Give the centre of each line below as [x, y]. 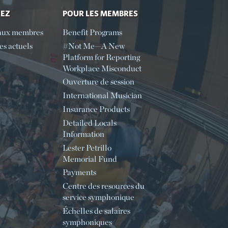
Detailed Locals [89, 123]
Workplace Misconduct [102, 68]
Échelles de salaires [96, 211]
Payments [79, 173]
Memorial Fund [90, 159]
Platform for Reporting [101, 57]
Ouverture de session [98, 82]
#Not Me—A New [93, 46]
